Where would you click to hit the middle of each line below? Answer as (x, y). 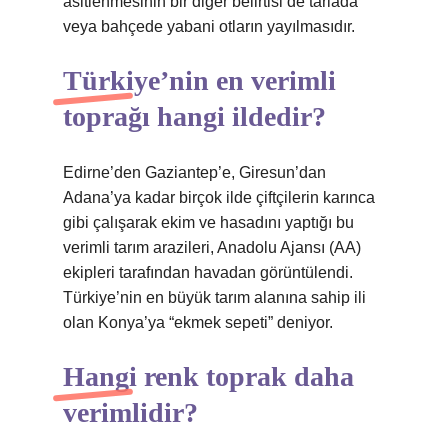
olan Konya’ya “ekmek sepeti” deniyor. (198, 322)
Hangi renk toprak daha (208, 376)
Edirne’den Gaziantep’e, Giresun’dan (194, 172)
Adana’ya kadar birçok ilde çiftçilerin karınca (219, 197)
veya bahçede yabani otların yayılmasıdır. (209, 26)
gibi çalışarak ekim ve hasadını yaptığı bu (208, 222)
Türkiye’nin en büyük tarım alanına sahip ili (214, 297)
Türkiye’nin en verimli (199, 80)
